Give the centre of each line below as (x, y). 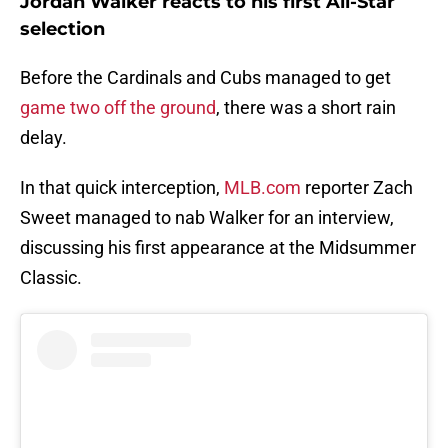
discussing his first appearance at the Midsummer (218, 248)
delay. (45, 138)
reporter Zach (357, 188)
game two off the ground (118, 108)
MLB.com (262, 188)
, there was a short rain (306, 108)
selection (65, 29)
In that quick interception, (122, 188)
